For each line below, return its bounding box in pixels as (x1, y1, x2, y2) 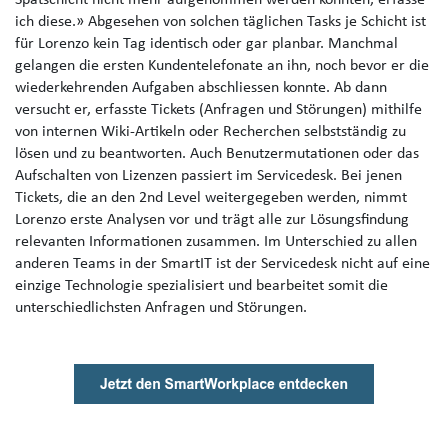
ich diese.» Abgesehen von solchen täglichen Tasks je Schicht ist (15, 14, 426, 31)
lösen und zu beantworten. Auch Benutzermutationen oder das (15, 146, 419, 163)
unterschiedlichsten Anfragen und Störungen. (15, 300, 307, 317)
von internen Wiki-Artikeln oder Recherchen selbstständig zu (15, 124, 406, 141)
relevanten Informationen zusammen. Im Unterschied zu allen (15, 234, 417, 251)
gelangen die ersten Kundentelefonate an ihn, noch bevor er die (15, 58, 429, 75)
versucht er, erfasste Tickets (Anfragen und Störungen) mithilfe (15, 102, 422, 119)
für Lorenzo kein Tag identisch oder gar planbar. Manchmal (15, 36, 398, 53)
